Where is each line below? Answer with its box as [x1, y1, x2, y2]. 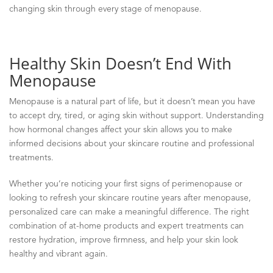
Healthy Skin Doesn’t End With [9, 52, 232, 74]
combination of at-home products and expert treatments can [9, 221, 244, 230]
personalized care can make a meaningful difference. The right [9, 207, 249, 216]
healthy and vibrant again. [9, 249, 108, 258]
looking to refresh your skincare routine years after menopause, [9, 193, 251, 202]
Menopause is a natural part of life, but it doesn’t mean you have [9, 97, 255, 106]
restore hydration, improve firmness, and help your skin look [9, 235, 238, 244]
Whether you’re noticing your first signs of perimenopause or [9, 179, 243, 188]
